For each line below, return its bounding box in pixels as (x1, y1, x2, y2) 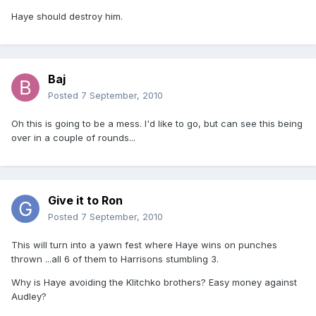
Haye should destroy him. (11, 11, 123, 23)
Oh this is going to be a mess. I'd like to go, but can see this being (11, 118, 303, 130)
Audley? (11, 291, 47, 303)
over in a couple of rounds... (11, 132, 135, 144)
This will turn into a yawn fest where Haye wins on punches (11, 239, 277, 251)
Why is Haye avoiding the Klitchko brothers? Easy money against (11, 276, 297, 288)
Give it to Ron (48, 193, 123, 208)
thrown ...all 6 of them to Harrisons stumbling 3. (11, 253, 219, 265)
